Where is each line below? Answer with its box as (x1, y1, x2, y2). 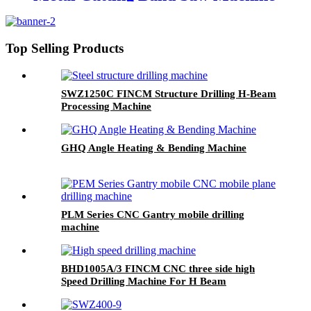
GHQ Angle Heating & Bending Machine (61, 142, 246, 153)
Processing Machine (61, 100, 151, 112)
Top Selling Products (6, 41, 124, 56)
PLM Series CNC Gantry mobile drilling (61, 208, 244, 220)
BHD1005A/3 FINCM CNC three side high (61, 262, 255, 274)
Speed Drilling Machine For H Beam (61, 275, 226, 287)
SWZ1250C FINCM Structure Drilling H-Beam (61, 87, 276, 99)
